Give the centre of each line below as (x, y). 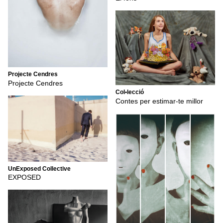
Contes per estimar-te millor (159, 101)
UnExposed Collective (39, 168)
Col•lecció (130, 92)
